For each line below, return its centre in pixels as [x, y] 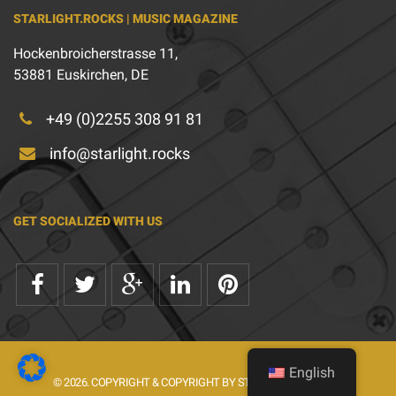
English [312, 373]
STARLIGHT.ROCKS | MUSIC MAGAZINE [126, 18]
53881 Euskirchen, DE [81, 74]
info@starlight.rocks [118, 153]
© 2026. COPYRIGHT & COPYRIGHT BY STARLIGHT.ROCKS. [192, 382]
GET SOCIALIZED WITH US [88, 221]
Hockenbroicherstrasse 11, [95, 53]
